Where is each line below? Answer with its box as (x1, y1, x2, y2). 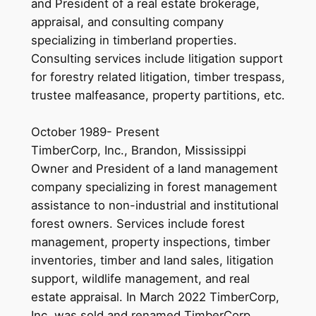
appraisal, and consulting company (30, 14, 224, 29)
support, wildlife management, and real (30, 271, 250, 286)
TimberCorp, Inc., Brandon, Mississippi (30, 142, 246, 157)
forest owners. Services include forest (30, 216, 245, 231)
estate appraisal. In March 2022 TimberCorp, (30, 289, 279, 304)
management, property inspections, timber (30, 234, 270, 249)
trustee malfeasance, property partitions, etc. (30, 87, 285, 102)
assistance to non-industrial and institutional (30, 197, 279, 212)
